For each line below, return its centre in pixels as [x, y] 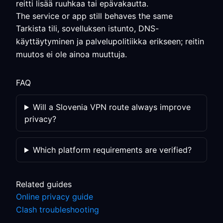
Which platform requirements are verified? [112, 150]
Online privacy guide [55, 197]
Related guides [44, 184]
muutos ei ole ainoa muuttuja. [71, 54]
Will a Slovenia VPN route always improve [111, 107]
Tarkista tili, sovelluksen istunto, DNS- [87, 28]
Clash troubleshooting [57, 210]
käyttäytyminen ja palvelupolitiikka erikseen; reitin [110, 41]
